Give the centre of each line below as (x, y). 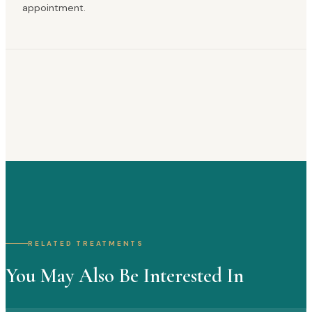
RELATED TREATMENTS (86, 244)
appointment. (54, 8)
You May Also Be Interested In (125, 276)
